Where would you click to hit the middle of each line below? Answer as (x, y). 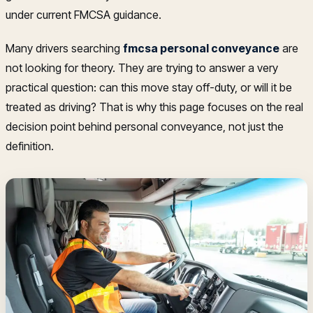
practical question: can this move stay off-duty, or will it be (149, 87)
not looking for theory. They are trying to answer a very (142, 67)
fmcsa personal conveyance (201, 48)
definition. (30, 146)
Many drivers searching (64, 48)
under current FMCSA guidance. (83, 14)
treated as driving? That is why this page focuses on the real (154, 107)
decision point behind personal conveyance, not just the (145, 126)
